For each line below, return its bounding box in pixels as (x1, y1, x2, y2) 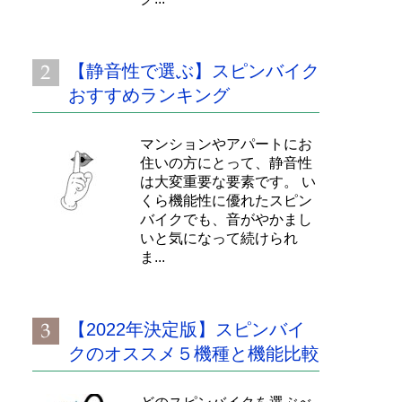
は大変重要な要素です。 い (140, 174, 316, 189)
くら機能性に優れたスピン (140, 193, 312, 208)
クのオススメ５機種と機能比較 (68, 344, 319, 363)
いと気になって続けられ (140, 231, 298, 246)
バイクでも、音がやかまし (140, 212, 312, 227)
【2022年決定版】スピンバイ (68, 319, 305, 339)
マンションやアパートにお (140, 136, 312, 152)
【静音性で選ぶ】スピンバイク (68, 61, 319, 81)
